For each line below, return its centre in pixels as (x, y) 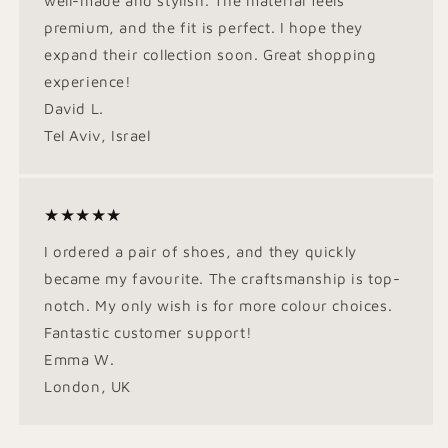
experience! (88, 81)
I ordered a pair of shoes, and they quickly (200, 251)
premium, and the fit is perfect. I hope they (203, 27)
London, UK (87, 386)
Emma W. (79, 359)
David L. (74, 108)
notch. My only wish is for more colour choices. (218, 305)
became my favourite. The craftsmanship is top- (222, 278)
